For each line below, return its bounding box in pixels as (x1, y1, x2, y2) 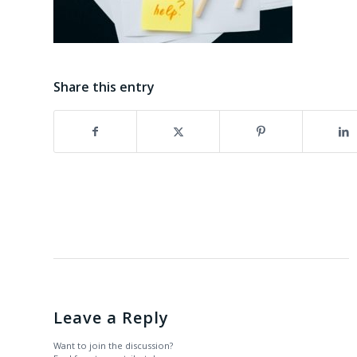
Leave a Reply (53, 307, 169, 329)
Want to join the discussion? (53, 339, 173, 352)
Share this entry (53, 78, 155, 96)
